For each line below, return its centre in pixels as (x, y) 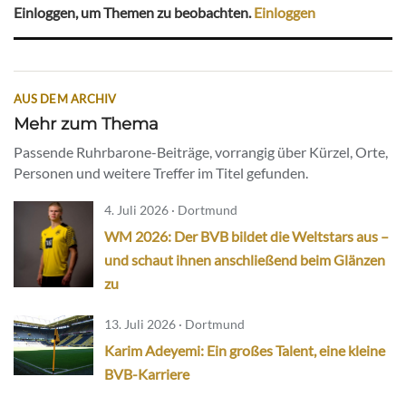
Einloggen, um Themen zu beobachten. (134, 13)
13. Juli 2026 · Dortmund (174, 324)
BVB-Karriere (147, 374)
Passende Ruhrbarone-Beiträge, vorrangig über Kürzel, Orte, (201, 152)
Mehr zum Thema (86, 124)
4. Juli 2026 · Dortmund (171, 210)
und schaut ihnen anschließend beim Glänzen (245, 260)
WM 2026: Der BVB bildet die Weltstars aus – (246, 237)
